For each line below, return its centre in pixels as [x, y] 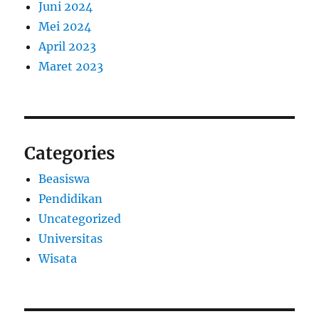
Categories [70, 154]
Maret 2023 [71, 67]
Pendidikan [71, 199]
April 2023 [68, 47]
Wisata [58, 259]
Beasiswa [64, 179]
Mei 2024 [65, 27]
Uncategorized [80, 219]
